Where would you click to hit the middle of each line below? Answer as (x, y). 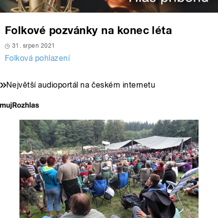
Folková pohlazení (37, 58)
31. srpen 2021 (34, 46)
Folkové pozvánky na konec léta (89, 30)
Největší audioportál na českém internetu (81, 85)
